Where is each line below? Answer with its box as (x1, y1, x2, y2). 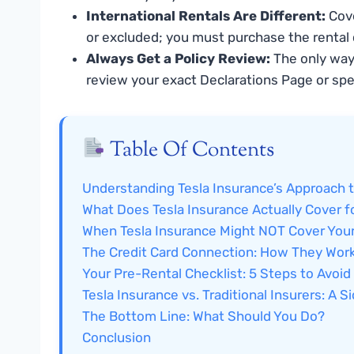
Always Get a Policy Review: (86, 50, 270, 66)
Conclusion (82, 329, 151, 345)
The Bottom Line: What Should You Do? (82, 307, 325, 324)
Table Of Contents (105, 136, 275, 165)
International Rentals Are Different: (86, 7, 326, 24)
